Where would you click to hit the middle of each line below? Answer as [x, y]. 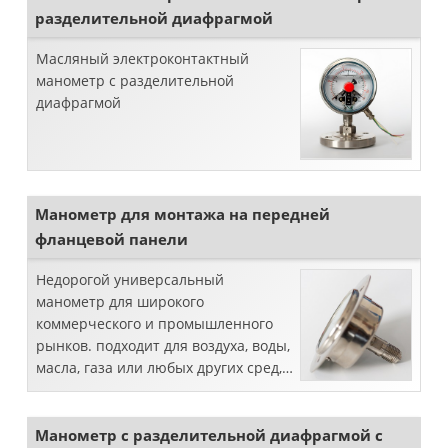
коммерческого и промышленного [154, 323]
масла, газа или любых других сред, [159, 367]
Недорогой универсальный [130, 279]
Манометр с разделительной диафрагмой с [209, 435]
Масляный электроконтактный [142, 58]
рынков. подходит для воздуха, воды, [163, 345]
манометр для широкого [120, 301]
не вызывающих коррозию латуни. [158, 389]
